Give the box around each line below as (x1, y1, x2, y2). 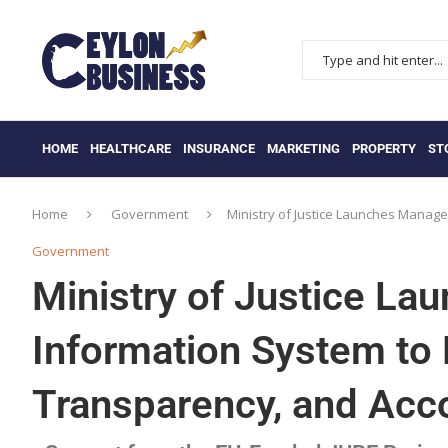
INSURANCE (183, 140, 255, 156)
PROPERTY (352, 140, 416, 156)
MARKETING (267, 140, 340, 156)
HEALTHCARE (90, 140, 171, 156)
